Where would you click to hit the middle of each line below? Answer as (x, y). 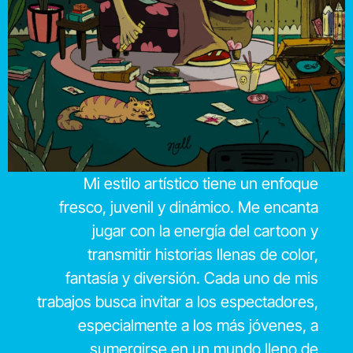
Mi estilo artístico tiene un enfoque (201, 183)
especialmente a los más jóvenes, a (198, 325)
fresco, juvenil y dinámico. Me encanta (188, 207)
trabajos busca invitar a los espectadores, (177, 301)
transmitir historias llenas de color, (203, 254)
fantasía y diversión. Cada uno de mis (191, 278)
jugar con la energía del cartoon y (205, 230)
